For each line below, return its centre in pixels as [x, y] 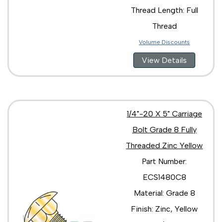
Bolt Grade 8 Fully [164, 129]
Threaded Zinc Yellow [165, 145]
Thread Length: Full [164, 10]
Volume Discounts [165, 42]
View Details [165, 60]
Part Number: [165, 161]
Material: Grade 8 [164, 193]
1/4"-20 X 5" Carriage [164, 113]
